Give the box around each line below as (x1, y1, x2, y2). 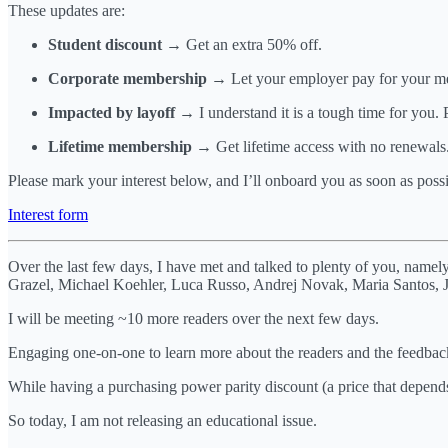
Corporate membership (48, 69, 207, 87)
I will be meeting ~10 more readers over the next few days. (8, 309, 379, 327)
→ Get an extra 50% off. (162, 35, 322, 53)
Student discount (48, 35, 162, 53)
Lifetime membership (48, 137, 192, 155)
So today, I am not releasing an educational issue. (8, 411, 317, 429)
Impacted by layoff (48, 103, 175, 121)
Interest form (8, 205, 88, 223)
